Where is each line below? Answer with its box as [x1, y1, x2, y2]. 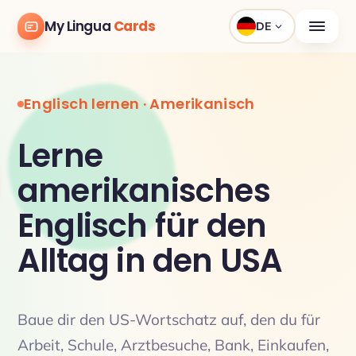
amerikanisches [17, 168, 270, 213]
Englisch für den [17, 203, 267, 248]
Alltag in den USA [17, 238, 283, 283]
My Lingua [44, 17, 114, 36]
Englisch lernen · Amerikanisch [24, 94, 255, 114]
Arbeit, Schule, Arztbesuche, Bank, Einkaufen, [17, 335, 329, 354]
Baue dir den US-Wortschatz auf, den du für [17, 310, 320, 329]
